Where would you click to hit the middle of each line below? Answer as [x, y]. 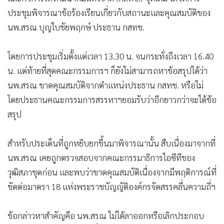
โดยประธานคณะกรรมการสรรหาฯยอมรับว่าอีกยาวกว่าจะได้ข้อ [112, 99]
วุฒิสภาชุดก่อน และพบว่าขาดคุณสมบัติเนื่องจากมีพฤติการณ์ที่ [112, 172]
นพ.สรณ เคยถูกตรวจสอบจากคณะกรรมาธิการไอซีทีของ [101, 157]
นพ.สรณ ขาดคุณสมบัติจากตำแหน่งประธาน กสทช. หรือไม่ [105, 85]
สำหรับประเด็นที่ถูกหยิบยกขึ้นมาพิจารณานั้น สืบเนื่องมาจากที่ [111, 143]
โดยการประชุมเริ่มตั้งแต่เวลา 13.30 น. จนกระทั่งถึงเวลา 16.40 [110, 56]
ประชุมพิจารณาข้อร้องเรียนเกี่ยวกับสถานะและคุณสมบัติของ [109, 12]
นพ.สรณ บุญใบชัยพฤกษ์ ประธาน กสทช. [76, 27]
